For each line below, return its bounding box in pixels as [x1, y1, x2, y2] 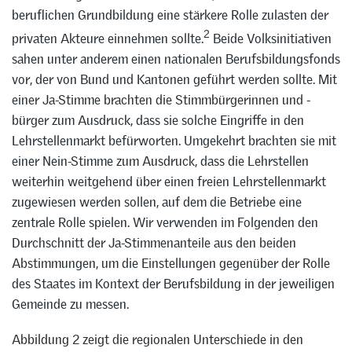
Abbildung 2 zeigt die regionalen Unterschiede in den [12, 330, 303, 348]
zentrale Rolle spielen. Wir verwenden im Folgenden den [12, 213, 318, 231]
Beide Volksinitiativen [210, 29, 332, 47]
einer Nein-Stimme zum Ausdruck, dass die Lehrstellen [12, 152, 309, 170]
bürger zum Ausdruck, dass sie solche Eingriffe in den [12, 111, 304, 129]
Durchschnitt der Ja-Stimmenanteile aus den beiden [12, 233, 296, 251]
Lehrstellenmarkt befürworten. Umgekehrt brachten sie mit [12, 131, 336, 149]
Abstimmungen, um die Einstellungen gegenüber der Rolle [12, 254, 330, 272]
